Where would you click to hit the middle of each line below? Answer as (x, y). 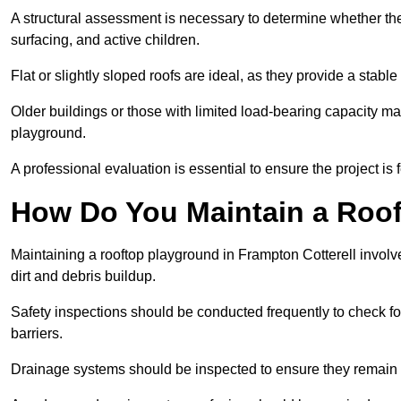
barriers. (38, 334)
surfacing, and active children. (107, 40)
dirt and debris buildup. (85, 277)
